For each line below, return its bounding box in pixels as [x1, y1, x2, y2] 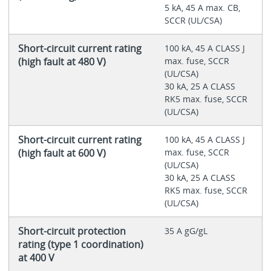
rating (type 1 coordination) [18, 238, 143, 252]
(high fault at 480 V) [18, 55, 106, 69]
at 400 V [18, 251, 54, 265]
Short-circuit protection [18, 224, 126, 238]
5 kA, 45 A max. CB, [164, 2, 240, 14]
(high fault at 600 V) [18, 146, 106, 160]
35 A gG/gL [164, 225, 207, 237]
